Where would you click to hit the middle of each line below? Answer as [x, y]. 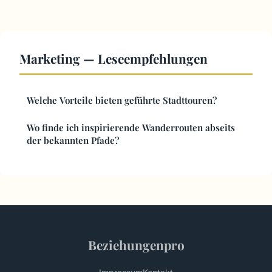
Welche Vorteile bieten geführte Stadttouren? [122, 100]
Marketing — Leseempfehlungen [114, 59]
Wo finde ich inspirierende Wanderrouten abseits [131, 128]
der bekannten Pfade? [73, 141]
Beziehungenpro [136, 245]
